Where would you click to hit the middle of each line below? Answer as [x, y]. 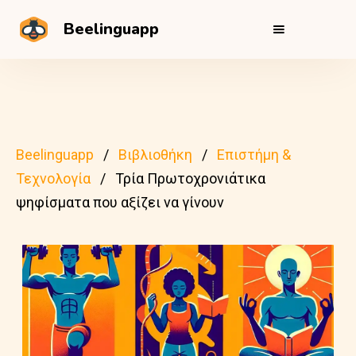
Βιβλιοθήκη [155, 155]
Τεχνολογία [53, 178]
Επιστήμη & [254, 155]
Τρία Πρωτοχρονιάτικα [190, 178]
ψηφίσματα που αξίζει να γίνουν [120, 202]
